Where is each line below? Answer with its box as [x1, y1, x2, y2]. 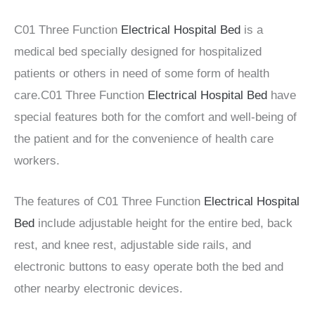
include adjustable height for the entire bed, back [34, 217, 292, 231]
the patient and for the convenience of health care [14, 132, 274, 146]
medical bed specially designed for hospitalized [14, 45, 262, 59]
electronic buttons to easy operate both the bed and [14, 260, 283, 274]
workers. [14, 154, 60, 168]
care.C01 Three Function [14, 89, 148, 103]
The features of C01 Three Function [14, 195, 204, 209]
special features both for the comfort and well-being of [14, 110, 297, 124]
